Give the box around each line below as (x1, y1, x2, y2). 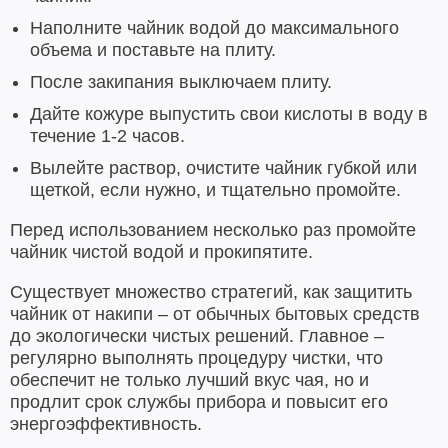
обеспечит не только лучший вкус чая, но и (10, 369, 369, 390)
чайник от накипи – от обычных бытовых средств (10, 303, 420, 324)
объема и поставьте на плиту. (30, 39, 276, 60)
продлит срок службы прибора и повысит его (10, 391, 388, 412)
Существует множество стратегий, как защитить (10, 281, 412, 302)
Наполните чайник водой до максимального (30, 17, 399, 38)
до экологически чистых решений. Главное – (10, 325, 384, 346)
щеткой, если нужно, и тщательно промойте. (30, 179, 401, 200)
